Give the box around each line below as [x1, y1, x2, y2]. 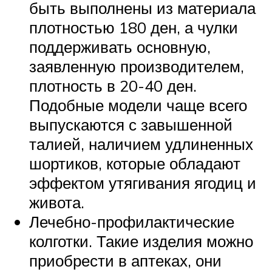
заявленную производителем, [29, 56, 244, 76]
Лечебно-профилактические [29, 212, 234, 232]
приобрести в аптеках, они [29, 251, 222, 271]
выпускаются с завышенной [29, 115, 233, 135]
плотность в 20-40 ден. [29, 76, 197, 96]
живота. [29, 192, 84, 212]
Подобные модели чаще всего [29, 95, 247, 115]
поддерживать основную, [29, 37, 211, 57]
